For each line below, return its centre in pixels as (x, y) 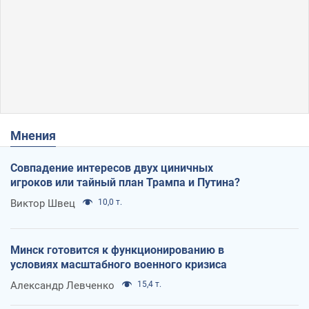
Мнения (39, 135)
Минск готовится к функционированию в (117, 250)
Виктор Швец (43, 203)
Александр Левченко (62, 285)
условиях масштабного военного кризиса (119, 264)
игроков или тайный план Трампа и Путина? (125, 182)
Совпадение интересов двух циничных (112, 168)
